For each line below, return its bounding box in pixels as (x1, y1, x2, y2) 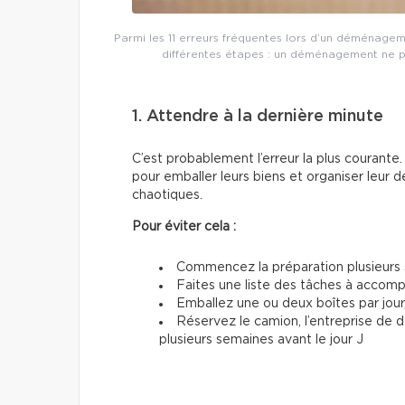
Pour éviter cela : (132, 220, 236, 233)
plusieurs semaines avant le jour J (159, 333, 363, 346)
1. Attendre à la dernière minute (132, 108, 383, 125)
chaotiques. (132, 188, 202, 202)
